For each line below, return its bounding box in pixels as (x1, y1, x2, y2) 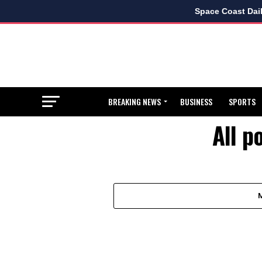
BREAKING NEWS (108, 95, 161, 108)
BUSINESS (180, 95, 212, 108)
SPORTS (229, 95, 256, 108)
